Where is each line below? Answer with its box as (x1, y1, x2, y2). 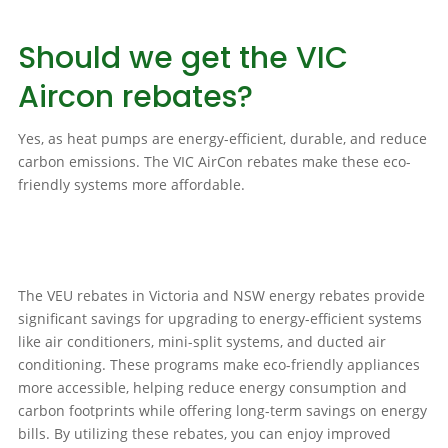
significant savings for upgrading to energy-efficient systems (17, 309, 422, 329)
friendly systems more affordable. (17, 175, 245, 195)
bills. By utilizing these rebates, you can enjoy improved (17, 424, 391, 444)
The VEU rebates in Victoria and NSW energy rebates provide (17, 286, 425, 306)
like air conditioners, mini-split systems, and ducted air (17, 332, 386, 352)
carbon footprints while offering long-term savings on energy (17, 401, 427, 421)
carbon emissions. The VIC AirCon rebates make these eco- (17, 152, 411, 172)
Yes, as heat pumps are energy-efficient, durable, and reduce (17, 129, 427, 149)
